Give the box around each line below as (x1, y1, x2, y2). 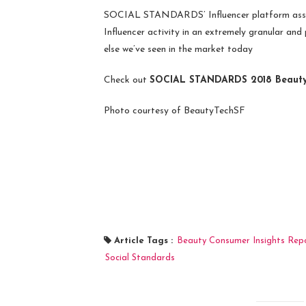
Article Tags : (114, 236, 176, 245)
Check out (104, 74, 150, 85)
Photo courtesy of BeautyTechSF (104, 105, 245, 116)
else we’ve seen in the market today (104, 44, 253, 55)
